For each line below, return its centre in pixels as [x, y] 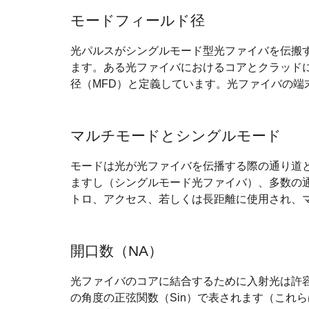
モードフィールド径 [138, 20]
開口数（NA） [117, 250]
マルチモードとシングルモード [176, 135]
